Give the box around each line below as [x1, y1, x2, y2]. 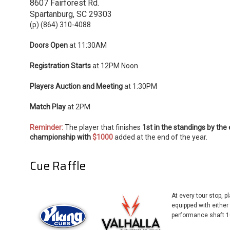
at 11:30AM [68, 41, 107, 49]
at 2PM [66, 102, 90, 111]
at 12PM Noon [91, 61, 138, 70]
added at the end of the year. [113, 132, 207, 141]
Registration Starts [30, 61, 91, 70]
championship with [30, 132, 92, 141]
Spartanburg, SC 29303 [30, 9, 112, 19]
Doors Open [30, 41, 68, 49]
